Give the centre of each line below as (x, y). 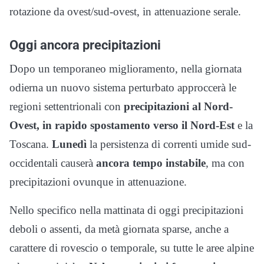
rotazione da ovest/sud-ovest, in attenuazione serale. (125, 11)
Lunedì (69, 144)
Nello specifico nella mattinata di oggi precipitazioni (126, 210)
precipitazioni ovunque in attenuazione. (98, 181)
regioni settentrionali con (67, 106)
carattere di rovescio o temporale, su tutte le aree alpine (132, 247)
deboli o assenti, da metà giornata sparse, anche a (119, 229)
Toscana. (31, 144)
